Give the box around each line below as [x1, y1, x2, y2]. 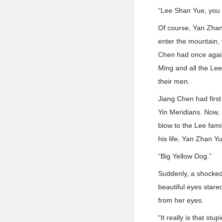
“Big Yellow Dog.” [158, 152, 212, 160]
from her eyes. [158, 196, 204, 204]
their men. [158, 77, 190, 85]
